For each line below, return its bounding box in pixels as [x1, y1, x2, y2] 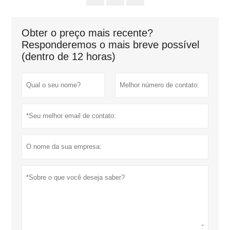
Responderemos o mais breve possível [22, 39, 200, 51]
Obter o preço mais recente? [22, 27, 154, 39]
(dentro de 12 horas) [22, 51, 116, 63]
